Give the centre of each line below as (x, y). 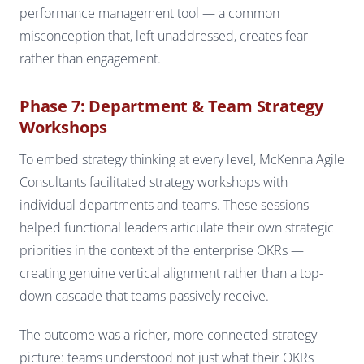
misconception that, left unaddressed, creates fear (164, 35)
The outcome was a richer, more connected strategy (168, 334)
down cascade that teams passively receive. (144, 295)
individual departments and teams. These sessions (164, 204)
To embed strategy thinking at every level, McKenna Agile (182, 159)
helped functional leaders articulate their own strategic (177, 227)
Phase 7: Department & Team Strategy (171, 106)
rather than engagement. (90, 58)
